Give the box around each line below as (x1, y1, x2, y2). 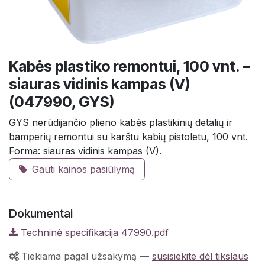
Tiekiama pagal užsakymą (21, 250, 137, 262)
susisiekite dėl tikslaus (152, 250, 248, 262)
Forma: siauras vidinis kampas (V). (9, 144, 161, 157)
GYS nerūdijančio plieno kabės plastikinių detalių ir (9, 116, 232, 128)
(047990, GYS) (9, 92, 114, 111)
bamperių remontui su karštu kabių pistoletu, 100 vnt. (9, 130, 248, 143)
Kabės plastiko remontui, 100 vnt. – (9, 57, 250, 75)
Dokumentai (9, 206, 73, 221)
